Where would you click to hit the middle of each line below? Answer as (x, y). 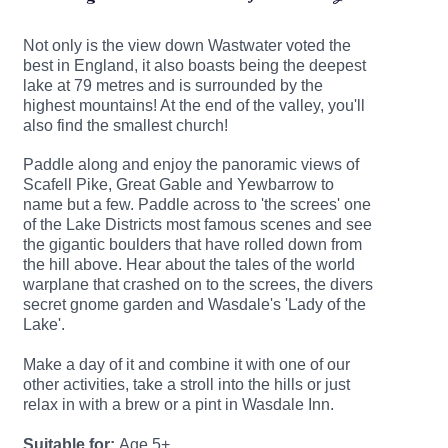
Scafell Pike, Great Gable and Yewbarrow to (178, 184)
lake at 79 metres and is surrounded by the (172, 85)
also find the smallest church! (125, 125)
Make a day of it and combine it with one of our (186, 364)
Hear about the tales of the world (240, 264)
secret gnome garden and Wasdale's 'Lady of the (194, 304)
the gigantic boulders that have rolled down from (192, 244)
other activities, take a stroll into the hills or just (186, 384)
